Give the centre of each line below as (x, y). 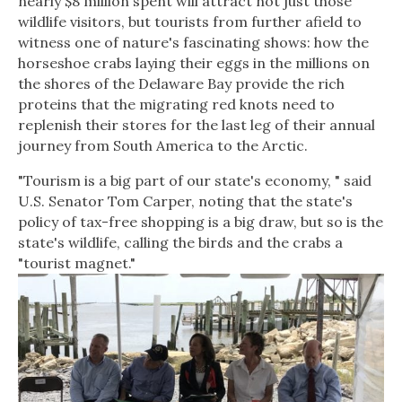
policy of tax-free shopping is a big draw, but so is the (201, 222)
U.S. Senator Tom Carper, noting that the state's (185, 201)
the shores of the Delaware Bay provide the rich (181, 84)
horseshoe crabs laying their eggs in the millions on (194, 63)
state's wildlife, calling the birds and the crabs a (180, 243)
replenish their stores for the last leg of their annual (197, 125)
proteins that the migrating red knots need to (176, 105)
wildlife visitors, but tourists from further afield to (190, 22)
